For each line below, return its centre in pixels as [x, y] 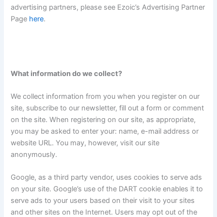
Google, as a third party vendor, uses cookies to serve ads [107, 178]
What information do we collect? [67, 73]
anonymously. [34, 155]
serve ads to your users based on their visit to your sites [103, 201]
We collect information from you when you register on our [105, 97]
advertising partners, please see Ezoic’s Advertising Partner [108, 8]
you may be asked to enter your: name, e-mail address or [105, 132]
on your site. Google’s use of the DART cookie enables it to [107, 189]
